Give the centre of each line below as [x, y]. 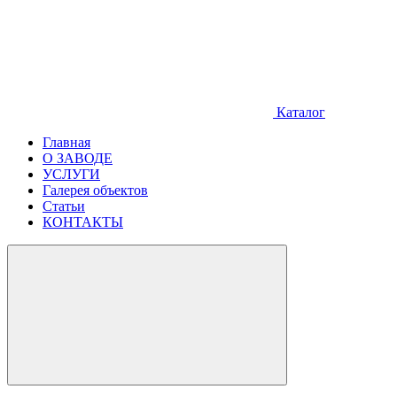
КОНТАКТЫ [83, 222]
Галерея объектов [95, 190]
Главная [66, 142]
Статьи [64, 206]
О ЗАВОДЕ [78, 158]
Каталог [299, 112]
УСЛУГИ [71, 174]
